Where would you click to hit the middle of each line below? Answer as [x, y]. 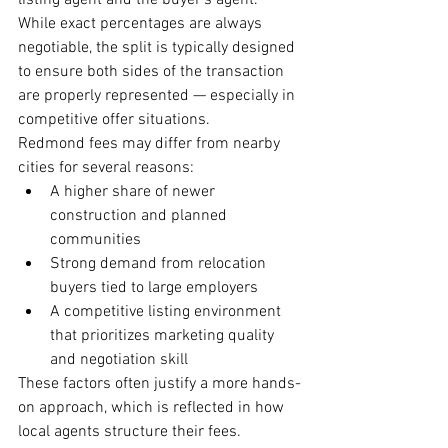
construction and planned [140, 216]
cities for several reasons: [106, 168]
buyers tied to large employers [154, 288]
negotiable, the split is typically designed [158, 48]
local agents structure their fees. [129, 432]
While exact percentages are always [142, 24]
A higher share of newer [134, 192]
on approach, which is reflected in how [153, 408]
